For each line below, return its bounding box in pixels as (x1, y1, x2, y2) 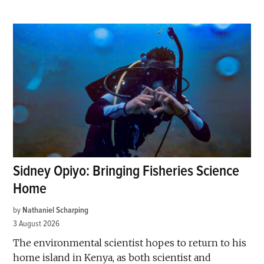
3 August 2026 (13, 219, 60, 229)
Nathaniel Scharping (22, 205, 89, 216)
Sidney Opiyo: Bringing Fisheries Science (13, 162, 240, 181)
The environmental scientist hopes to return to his (13, 237, 247, 249)
